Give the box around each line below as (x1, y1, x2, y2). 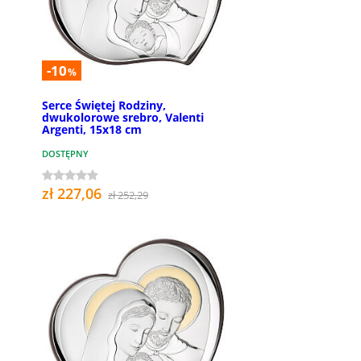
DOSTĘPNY (42, 147, 89, 160)
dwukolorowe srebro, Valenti (42, 110, 204, 126)
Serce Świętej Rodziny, (42, 98, 166, 114)
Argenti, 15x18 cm (42, 122, 142, 138)
